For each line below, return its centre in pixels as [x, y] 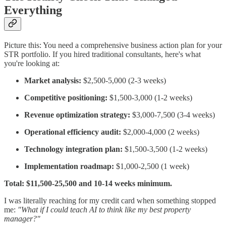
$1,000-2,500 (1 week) [152, 166]
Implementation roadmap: [69, 166]
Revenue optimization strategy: [77, 115]
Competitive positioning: [66, 98]
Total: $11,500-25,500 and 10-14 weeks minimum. [88, 184]
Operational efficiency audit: [73, 132]
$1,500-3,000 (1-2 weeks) [150, 98]
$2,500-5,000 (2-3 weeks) [124, 81]
